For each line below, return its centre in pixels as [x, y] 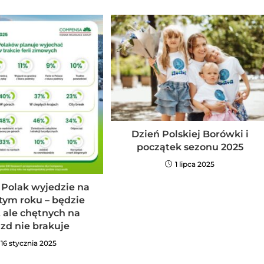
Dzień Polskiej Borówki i [190, 134]
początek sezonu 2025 [190, 147]
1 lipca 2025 [195, 164]
